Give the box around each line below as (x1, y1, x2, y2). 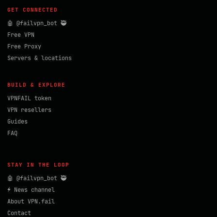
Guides (7, 118, 28, 125)
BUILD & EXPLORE (7, 81, 65, 88)
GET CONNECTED (7, 6, 58, 13)
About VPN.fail (7, 198, 55, 205)
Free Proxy (7, 43, 41, 50)
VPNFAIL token (7, 94, 51, 102)
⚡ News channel (7, 186, 55, 194)
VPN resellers (7, 106, 51, 114)
